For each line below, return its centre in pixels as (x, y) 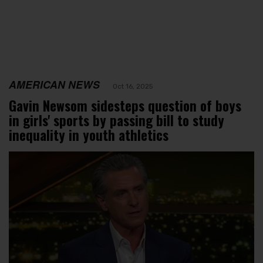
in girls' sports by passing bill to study (117, 120)
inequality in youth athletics (89, 135)
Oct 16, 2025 (133, 86)
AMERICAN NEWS (54, 84)
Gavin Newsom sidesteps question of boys (125, 105)
